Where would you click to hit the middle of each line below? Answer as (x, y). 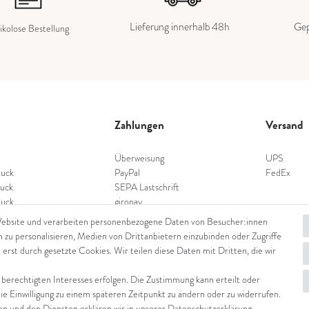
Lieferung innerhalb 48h (180, 27)
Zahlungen (139, 125)
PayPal (127, 172)
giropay (128, 201)
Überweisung (139, 158)
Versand (285, 125)
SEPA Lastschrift (147, 187)
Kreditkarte (136, 216)
